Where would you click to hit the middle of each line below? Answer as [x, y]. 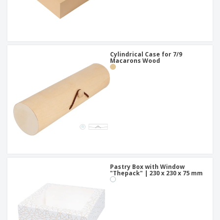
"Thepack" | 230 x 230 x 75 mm [156, 173]
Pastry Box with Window [147, 167]
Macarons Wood [135, 61]
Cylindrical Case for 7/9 [146, 55]
